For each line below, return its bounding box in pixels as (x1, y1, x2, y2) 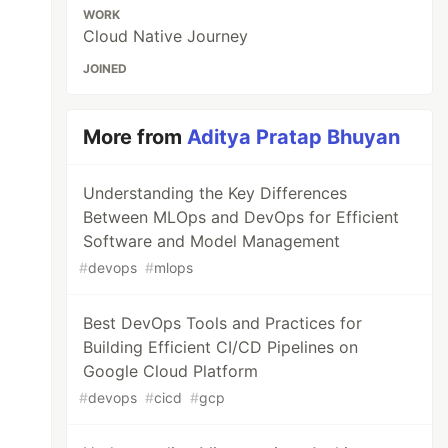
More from (83, 125, 188, 149)
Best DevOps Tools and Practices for (83, 313, 363, 333)
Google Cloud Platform (83, 361, 259, 381)
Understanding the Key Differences (83, 183, 348, 203)
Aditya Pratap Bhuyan (187, 125, 401, 149)
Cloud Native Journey (83, 26, 249, 46)
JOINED (83, 61, 128, 76)
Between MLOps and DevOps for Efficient (83, 207, 400, 227)
